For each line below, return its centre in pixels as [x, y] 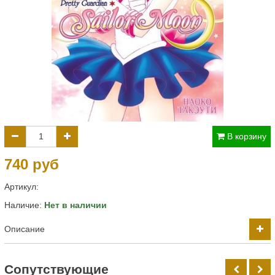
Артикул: [21, 187]
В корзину [247, 136]
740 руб [32, 164]
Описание [25, 229]
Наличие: [24, 205]
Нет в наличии [76, 205]
